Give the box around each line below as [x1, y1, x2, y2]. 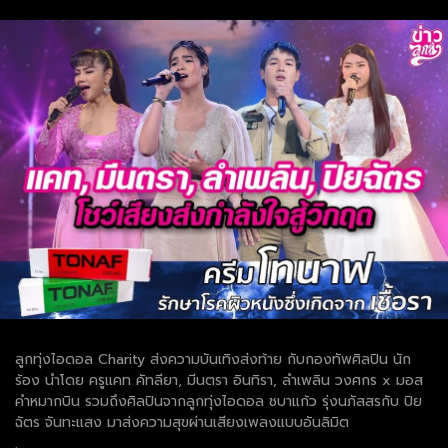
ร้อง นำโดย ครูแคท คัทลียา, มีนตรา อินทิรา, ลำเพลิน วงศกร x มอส [15, 369, 423, 391]
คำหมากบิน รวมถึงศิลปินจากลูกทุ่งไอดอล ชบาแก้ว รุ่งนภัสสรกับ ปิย [15, 390, 422, 412]
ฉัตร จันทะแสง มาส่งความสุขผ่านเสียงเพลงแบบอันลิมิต [15, 411, 349, 433]
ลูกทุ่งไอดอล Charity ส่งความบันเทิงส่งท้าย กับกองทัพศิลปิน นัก [15, 348, 411, 370]
